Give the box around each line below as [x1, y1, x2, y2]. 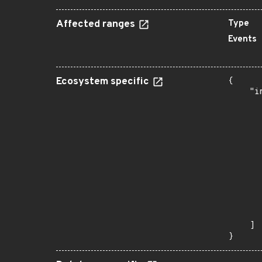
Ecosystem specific [56, 75, 151, 88]
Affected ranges [56, 18, 137, 31]
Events [228, 34, 257, 45]
